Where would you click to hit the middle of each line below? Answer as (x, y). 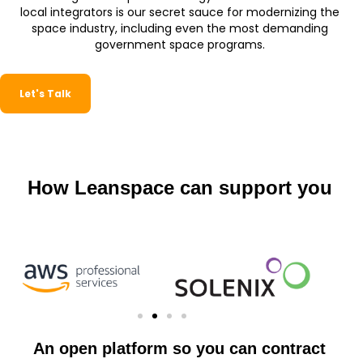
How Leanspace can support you (179, 187)
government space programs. (179, 44)
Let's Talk (45, 93)
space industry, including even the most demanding (179, 28)
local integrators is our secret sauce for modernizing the (179, 12)
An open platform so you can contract (180, 348)
